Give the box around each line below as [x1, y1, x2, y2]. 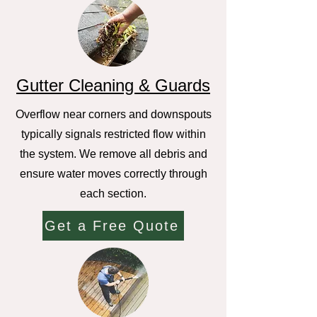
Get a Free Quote [45, 217, 179, 234]
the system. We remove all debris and [19, 148, 207, 160]
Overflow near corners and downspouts [15, 108, 212, 120]
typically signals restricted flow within [21, 128, 206, 140]
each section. [80, 188, 146, 200]
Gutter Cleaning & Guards [16, 76, 210, 95]
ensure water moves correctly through [19, 168, 207, 180]
